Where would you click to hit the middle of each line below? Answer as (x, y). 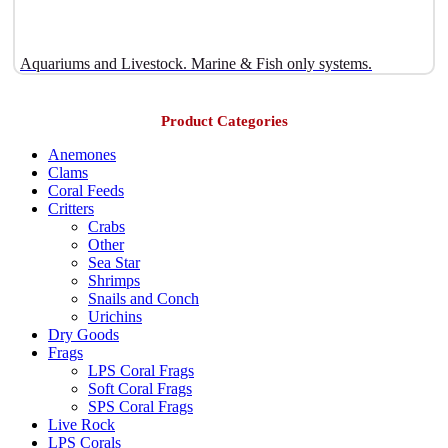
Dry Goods (83, 334)
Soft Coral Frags (140, 388)
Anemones (82, 154)
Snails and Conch (143, 298)
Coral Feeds (86, 190)
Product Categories (224, 120)
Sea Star (114, 262)
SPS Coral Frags (140, 406)
